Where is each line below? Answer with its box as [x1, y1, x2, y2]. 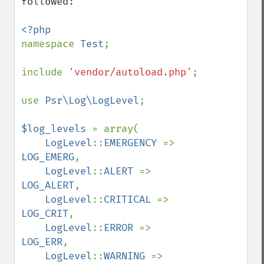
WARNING [104, 250, 151, 262]
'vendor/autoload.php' [68, 66, 192, 78]
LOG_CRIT [21, 207, 68, 220]
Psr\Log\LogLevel [45, 94, 139, 107]
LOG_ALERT [21, 179, 74, 192]
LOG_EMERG [21, 151, 74, 163]
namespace [21, 38, 80, 50]
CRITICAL [104, 193, 157, 206]
